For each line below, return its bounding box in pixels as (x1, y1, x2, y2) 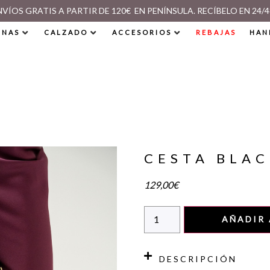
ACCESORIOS (111, 28, 172, 36)
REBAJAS (195, 28, 236, 36)
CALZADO (43, 28, 88, 36)
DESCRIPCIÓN (159, 254, 237, 264)
